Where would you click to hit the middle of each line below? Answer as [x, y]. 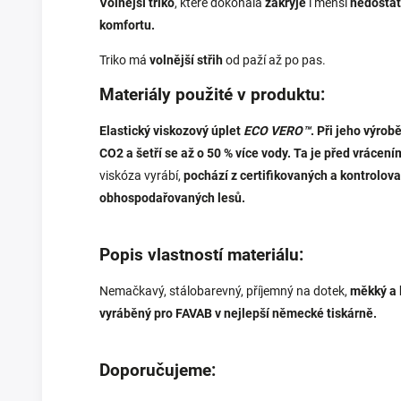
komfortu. [128, 26]
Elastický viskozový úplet [170, 131]
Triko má [124, 60]
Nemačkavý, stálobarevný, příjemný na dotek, [225, 291]
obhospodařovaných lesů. [172, 198]
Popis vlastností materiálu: [201, 256]
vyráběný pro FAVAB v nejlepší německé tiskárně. [238, 314]
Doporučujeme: [158, 371]
